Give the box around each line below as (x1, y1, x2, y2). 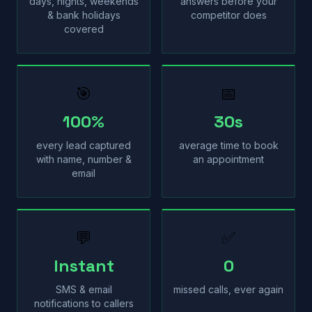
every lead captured (36, 139, 131, 151)
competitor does (190, 9, 267, 21)
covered (63, 23, 104, 35)
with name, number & (36, 153, 132, 165)
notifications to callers (33, 297, 134, 309)
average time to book (178, 139, 279, 151)
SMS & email (55, 283, 112, 295)
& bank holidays (47, 9, 120, 21)
